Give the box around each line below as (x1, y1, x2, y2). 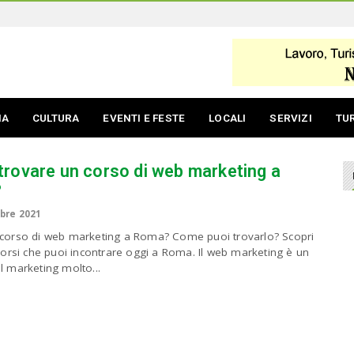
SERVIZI (269, 111, 312, 124)
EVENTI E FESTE (103, 111, 186, 124)
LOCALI (209, 111, 247, 124)
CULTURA (32, 111, 80, 124)
